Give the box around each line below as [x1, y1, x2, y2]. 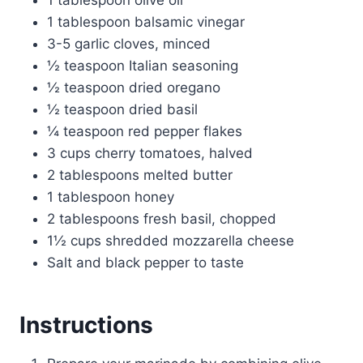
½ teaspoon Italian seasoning [47, 57, 238, 74]
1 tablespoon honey [47, 188, 174, 205]
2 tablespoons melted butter [47, 166, 233, 183]
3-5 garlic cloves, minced [47, 35, 211, 52]
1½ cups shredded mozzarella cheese [47, 232, 294, 249]
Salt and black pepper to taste [47, 254, 244, 271]
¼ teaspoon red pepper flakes [47, 122, 242, 139]
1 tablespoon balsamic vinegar [47, 13, 245, 30]
